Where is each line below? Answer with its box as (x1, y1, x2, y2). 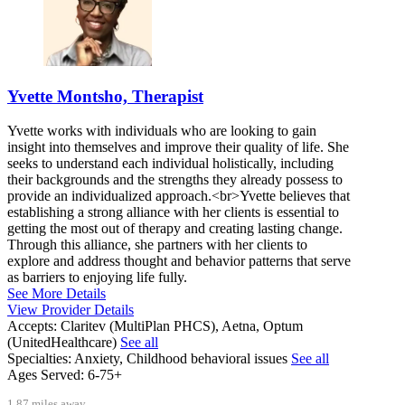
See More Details (7, 286, 106, 302)
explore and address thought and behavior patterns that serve (7, 253, 351, 269)
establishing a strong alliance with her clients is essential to (7, 204, 339, 221)
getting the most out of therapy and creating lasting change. (7, 221, 343, 237)
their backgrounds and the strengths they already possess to (7, 172, 343, 188)
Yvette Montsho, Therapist (7, 86, 203, 106)
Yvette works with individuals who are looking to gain (7, 123, 316, 139)
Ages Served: (7, 367, 84, 383)
